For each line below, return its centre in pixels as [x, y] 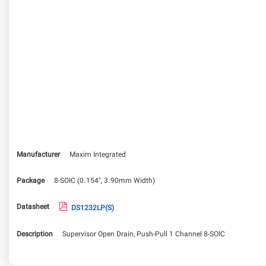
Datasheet [33, 207]
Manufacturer [38, 155]
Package [31, 181]
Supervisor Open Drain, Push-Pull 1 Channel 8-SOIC [144, 235]
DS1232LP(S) [93, 208]
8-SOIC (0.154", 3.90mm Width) [104, 181]
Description [35, 235]
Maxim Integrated [98, 155]
